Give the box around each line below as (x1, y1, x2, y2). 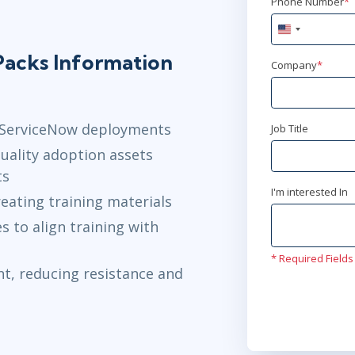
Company (270, 58, 317, 73)
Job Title (270, 121, 308, 136)
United (284, 25, 316, 40)
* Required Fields (270, 251, 353, 266)
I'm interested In (270, 185, 348, 200)
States (284, 40, 315, 55)
